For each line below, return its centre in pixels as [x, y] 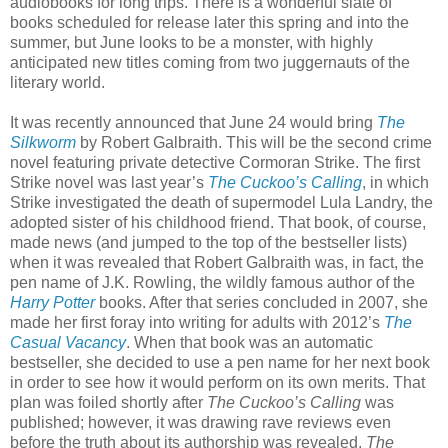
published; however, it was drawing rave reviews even [200, 422]
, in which [395, 182]
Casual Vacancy [68, 342]
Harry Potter [52, 302]
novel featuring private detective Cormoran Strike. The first [215, 162]
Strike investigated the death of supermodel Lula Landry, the [221, 202]
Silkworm [43, 142]
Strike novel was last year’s [109, 182]
